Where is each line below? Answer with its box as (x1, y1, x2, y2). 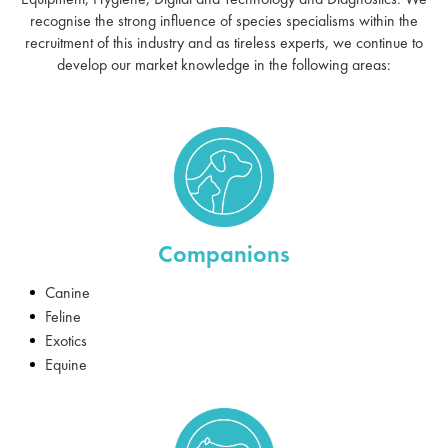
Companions (158, 237, 290, 269)
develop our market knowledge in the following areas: (57, 53, 391, 75)
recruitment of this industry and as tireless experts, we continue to (25, 31, 423, 53)
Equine (45, 353, 87, 375)
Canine (45, 281, 90, 303)
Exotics (45, 329, 87, 351)
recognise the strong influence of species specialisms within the (30, 9, 418, 31)
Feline (45, 305, 81, 327)
